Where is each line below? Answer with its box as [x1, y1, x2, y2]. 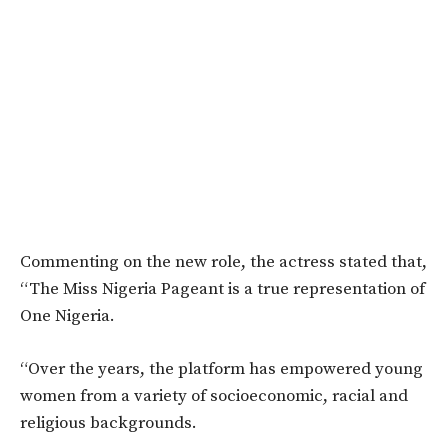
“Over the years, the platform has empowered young [20, 357, 423, 380]
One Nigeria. [20, 304, 119, 327]
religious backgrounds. [20, 411, 197, 434]
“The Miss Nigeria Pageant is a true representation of [20, 277, 425, 300]
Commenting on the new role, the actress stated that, [20, 250, 427, 273]
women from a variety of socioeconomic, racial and [20, 384, 408, 407]
